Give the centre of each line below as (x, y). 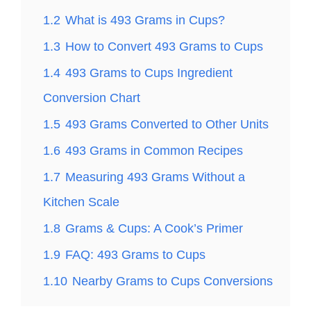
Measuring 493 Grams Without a (155, 177)
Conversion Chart (92, 98)
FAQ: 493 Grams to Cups (135, 255)
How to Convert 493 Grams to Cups (164, 47)
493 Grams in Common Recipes (154, 151)
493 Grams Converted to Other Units (167, 124)
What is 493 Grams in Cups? (145, 20)
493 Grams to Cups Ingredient (149, 73)
